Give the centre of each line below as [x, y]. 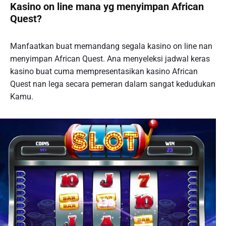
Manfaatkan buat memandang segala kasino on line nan [111, 46]
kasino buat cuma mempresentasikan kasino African [104, 72]
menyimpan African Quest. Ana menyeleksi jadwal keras [110, 59]
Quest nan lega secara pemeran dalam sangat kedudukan [113, 84]
